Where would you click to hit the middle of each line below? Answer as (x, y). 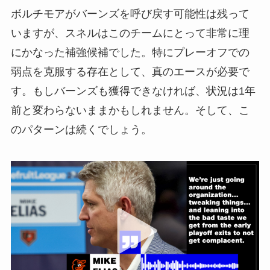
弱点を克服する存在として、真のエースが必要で (130, 71)
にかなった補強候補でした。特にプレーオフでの (130, 52)
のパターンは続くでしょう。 (81, 129)
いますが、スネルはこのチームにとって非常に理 (130, 33)
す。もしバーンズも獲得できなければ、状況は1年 (133, 91)
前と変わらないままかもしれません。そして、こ (130, 110)
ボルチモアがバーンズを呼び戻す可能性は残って (130, 14)
